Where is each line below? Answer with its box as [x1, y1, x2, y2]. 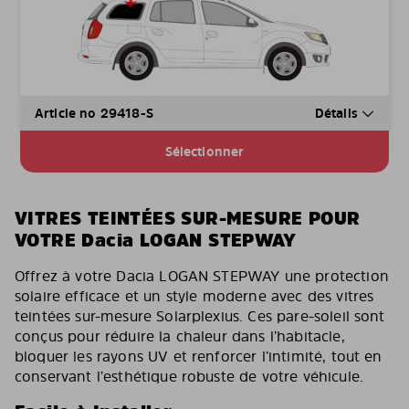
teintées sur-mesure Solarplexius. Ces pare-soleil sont [15, 305, 385, 326]
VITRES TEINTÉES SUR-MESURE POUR [15, 204, 361, 231]
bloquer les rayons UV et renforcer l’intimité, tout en [15, 345, 383, 366]
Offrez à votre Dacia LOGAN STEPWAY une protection [15, 265, 389, 286]
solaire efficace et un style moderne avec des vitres [15, 285, 374, 306]
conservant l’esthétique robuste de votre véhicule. [15, 365, 364, 386]
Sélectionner [164, 142, 245, 160]
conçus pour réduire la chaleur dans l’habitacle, [15, 325, 345, 346]
